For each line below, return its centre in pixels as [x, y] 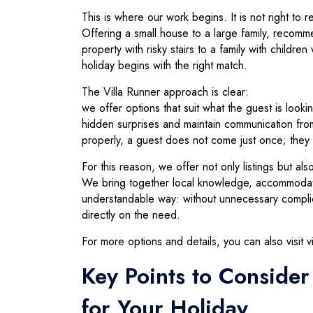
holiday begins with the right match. [165, 66]
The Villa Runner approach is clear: [165, 92]
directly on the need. [131, 215]
